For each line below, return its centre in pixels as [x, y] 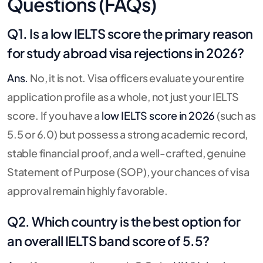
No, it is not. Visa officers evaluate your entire [136, 77]
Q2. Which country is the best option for [124, 221]
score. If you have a [54, 115]
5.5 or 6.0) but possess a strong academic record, [128, 134]
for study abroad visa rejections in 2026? [126, 53]
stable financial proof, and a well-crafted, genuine [127, 153]
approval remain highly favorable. [87, 190]
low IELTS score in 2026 [158, 115]
